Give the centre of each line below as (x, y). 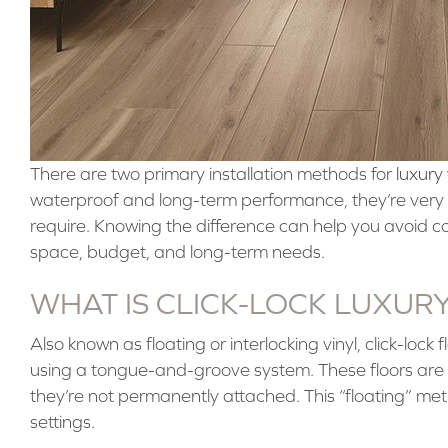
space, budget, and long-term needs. (177, 251)
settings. (62, 421)
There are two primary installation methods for (212, 173)
